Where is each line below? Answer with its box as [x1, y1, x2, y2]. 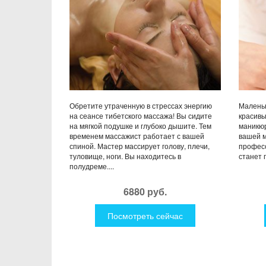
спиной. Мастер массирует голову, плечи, [69, 140, 210, 151]
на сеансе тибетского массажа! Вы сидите [69, 110, 212, 121]
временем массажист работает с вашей [69, 130, 204, 141]
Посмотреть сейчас [107, 209, 183, 221]
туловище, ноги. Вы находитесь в [69, 150, 181, 161]
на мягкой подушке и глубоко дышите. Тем [69, 120, 211, 131]
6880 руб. [123, 184, 167, 198]
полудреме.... [69, 160, 114, 171]
